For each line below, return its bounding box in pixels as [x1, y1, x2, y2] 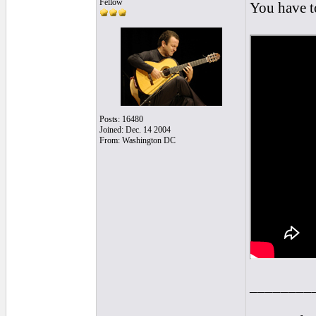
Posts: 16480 [99, 114, 143, 124]
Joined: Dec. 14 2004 [99, 125, 171, 135]
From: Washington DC [99, 135, 176, 145]
